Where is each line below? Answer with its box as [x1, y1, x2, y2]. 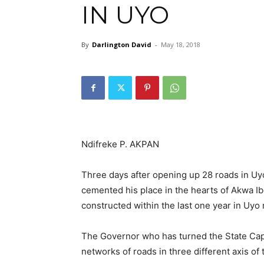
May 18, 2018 [161, 40, 200, 49]
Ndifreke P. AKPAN [81, 138, 159, 150]
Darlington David [92, 40, 151, 49]
